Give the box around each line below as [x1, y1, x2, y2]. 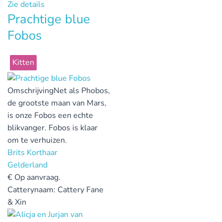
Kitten [12, 57, 34, 68]
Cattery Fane [57, 184, 104, 195]
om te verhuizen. [7, 134, 67, 146]
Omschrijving [7, 85, 54, 96]
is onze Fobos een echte [7, 110, 93, 121]
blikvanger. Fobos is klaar [7, 122, 98, 133]
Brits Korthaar [7, 147, 57, 158]
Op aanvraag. [14, 171, 60, 183]
